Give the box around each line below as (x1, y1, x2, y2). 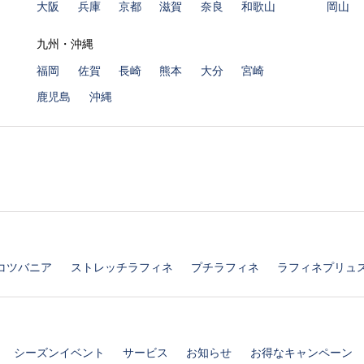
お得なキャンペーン (249, 346, 353, 359)
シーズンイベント (13, 346, 105, 359)
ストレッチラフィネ (70, 261, 173, 274)
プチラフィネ (190, 261, 259, 274)
